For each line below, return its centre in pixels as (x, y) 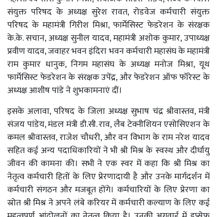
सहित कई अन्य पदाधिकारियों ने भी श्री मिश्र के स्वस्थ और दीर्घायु (108, 151)
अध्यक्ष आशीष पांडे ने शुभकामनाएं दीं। (66, 91)
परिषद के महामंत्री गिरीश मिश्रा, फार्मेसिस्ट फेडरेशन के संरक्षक (108, 25)
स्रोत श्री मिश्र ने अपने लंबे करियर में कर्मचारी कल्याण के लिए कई (108, 203)
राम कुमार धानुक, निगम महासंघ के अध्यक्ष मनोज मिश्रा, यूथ (108, 65)
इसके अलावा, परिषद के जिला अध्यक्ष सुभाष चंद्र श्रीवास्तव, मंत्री (108, 112)
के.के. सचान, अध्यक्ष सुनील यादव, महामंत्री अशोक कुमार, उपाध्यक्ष (108, 39)
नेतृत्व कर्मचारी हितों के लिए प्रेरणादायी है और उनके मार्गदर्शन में (108, 177)
